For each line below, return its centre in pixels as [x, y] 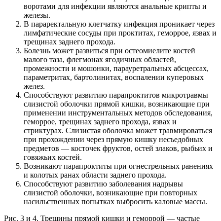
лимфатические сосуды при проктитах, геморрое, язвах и [120, 33]
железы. [37, 15]
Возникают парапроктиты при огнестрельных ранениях [118, 166]
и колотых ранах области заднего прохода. [95, 175]
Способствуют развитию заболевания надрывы [103, 184]
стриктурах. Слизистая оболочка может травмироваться [118, 131]
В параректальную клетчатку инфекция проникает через [119, 24]
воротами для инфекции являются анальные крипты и [115, 6]
